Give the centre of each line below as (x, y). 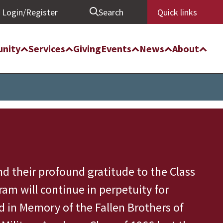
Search (111, 12)
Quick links (177, 12)
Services (47, 48)
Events (116, 48)
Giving (87, 48)
